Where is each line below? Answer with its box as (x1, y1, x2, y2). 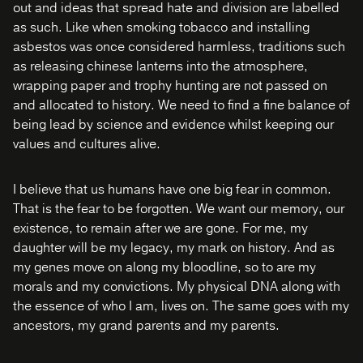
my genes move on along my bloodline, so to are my (13, 258, 316, 276)
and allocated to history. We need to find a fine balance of (13, 96, 350, 114)
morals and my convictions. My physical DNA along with (13, 278, 340, 296)
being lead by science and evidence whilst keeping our (13, 116, 334, 134)
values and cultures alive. (13, 135, 160, 153)
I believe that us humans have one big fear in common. (13, 181, 331, 199)
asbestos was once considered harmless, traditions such (13, 38, 345, 56)
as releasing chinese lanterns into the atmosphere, (13, 58, 308, 75)
